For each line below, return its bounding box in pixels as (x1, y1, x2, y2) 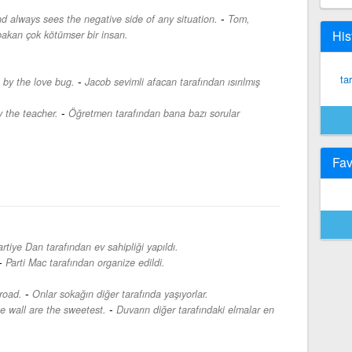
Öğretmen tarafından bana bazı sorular (68, 105, 240, 120)
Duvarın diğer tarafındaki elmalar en (115, 302, 274, 317)
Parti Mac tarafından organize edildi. (5, 255, 165, 269)
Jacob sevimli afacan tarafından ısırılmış (84, 74, 260, 89)
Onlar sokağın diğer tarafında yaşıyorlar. (31, 286, 208, 301)
